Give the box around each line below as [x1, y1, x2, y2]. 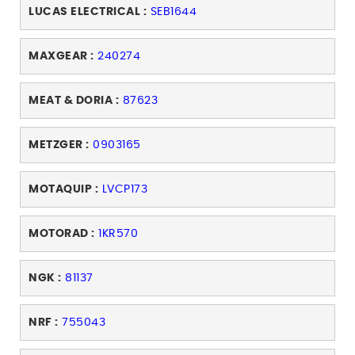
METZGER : [29, 139, 90, 151]
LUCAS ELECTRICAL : [29, 6, 147, 18]
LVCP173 [101, 184, 147, 196]
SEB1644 [150, 6, 197, 18]
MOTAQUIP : [29, 184, 98, 196]
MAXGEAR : [29, 51, 94, 63]
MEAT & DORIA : [29, 95, 119, 107]
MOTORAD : [29, 228, 95, 240]
